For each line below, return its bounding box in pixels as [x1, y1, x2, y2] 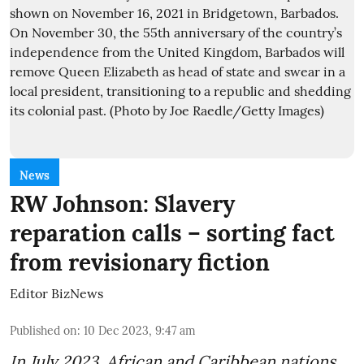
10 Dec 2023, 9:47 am [84, 323, 196, 338]
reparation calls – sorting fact [10, 218, 335, 248]
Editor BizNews [10, 284, 103, 301]
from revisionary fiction [10, 247, 270, 277]
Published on [10, 323, 77, 338]
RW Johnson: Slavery [10, 188, 235, 219]
